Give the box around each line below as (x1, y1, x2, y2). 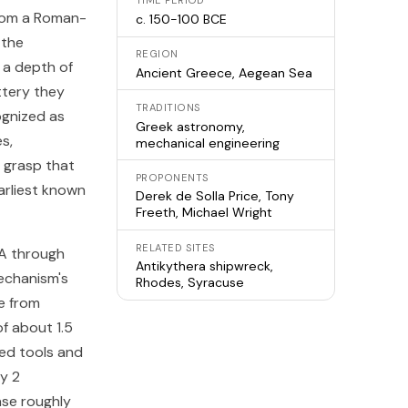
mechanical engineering (136, 134, 280, 151)
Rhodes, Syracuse (136, 274, 244, 291)
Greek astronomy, (136, 117, 245, 135)
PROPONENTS (136, 170, 209, 184)
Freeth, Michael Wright (136, 204, 272, 221)
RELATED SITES (136, 240, 216, 254)
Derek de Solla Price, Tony (136, 188, 294, 205)
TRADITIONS (136, 100, 201, 114)
